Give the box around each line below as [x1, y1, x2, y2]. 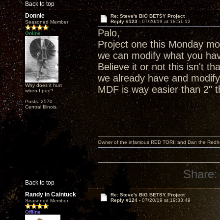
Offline [25, 209, 41, 215]
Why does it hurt [25, 82, 62, 88]
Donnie [25, 12, 45, 19]
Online [25, 30, 41, 36]
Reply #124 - [110, 197, 142, 203]
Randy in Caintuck [25, 191, 76, 198]
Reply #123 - [110, 19, 142, 24]
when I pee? [25, 88, 54, 93]
